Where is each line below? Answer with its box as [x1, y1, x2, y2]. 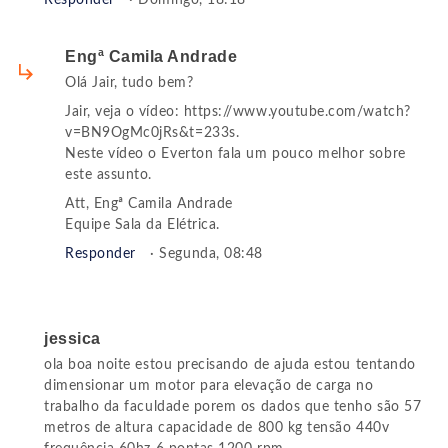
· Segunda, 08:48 [150, 247, 263, 262]
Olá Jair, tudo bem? [65, 76, 194, 91]
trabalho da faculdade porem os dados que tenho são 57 [44, 400, 422, 415]
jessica [44, 330, 101, 348]
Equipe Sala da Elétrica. [65, 218, 220, 233]
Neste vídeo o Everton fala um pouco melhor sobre [65, 147, 406, 162]
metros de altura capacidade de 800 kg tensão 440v [44, 421, 390, 436]
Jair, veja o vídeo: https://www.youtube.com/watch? [65, 105, 411, 120]
